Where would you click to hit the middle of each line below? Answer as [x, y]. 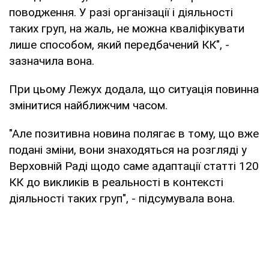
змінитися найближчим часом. [88, 105]
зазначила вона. [52, 61]
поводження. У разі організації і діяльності [121, 12]
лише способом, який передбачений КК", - [119, 44]
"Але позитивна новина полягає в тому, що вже [134, 133]
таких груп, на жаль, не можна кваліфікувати [127, 28]
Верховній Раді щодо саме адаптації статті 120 [134, 166]
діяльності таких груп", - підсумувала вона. [122, 198]
